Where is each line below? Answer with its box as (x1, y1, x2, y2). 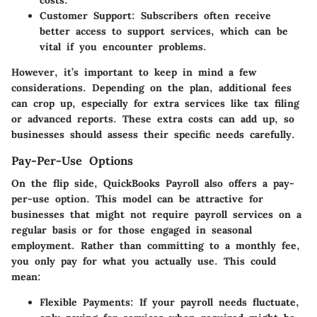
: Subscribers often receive (132, 9, 271, 23)
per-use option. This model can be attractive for (11, 192, 263, 206)
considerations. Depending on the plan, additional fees (11, 81, 292, 95)
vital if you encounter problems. (40, 40, 207, 54)
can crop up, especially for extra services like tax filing (11, 97, 299, 110)
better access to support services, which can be (40, 25, 288, 38)
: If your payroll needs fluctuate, (130, 296, 299, 309)
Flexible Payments (40, 296, 130, 309)
